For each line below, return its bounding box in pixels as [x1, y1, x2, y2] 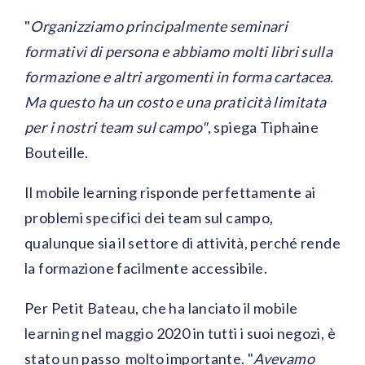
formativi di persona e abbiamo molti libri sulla [24, 42, 333, 61]
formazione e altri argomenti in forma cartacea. [24, 68, 334, 86]
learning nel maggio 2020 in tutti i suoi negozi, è [24, 324, 336, 343]
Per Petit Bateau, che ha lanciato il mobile [24, 299, 298, 318]
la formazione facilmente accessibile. [24, 259, 268, 278]
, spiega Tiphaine [207, 118, 319, 137]
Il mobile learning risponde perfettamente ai [24, 183, 316, 202]
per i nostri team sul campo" [24, 118, 208, 137]
